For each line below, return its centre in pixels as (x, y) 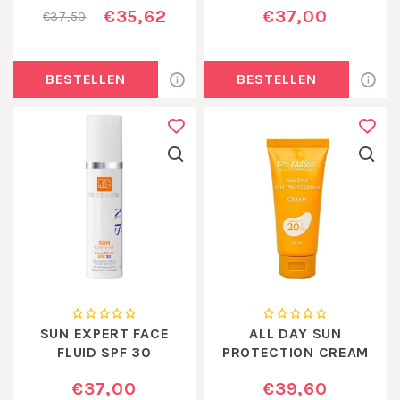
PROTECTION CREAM (296, 352)
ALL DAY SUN (296, 333)
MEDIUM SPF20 (296, 371)
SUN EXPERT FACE (104, 333)
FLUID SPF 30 (104, 352)
